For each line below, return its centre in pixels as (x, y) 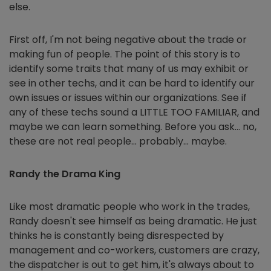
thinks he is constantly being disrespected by (116, 236)
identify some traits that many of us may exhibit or (129, 69)
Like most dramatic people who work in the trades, (129, 207)
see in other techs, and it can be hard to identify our (132, 83)
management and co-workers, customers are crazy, (134, 250)
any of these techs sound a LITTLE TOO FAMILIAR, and (134, 112)
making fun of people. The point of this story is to (125, 54)
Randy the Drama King (65, 174)
